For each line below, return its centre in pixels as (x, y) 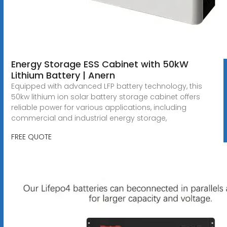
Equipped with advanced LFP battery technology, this (106, 86)
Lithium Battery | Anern (63, 75)
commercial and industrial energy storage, (89, 118)
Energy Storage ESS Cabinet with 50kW (100, 64)
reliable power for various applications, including (99, 107)
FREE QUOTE (31, 137)
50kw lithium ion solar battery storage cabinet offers (105, 97)
